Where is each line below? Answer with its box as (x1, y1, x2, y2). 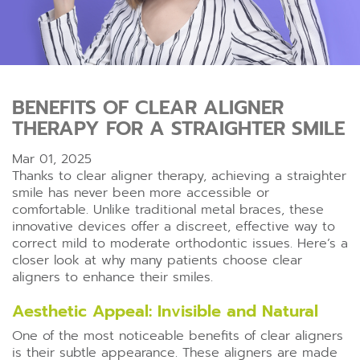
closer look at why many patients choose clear (12, 251, 302, 270)
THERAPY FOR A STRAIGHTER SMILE (12, 114, 345, 143)
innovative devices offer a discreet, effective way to (12, 217, 335, 236)
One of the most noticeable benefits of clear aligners (12, 326, 343, 346)
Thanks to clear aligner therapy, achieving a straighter (12, 166, 346, 186)
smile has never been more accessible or (12, 183, 269, 202)
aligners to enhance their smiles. (12, 268, 213, 287)
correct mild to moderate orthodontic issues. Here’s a (12, 234, 348, 253)
